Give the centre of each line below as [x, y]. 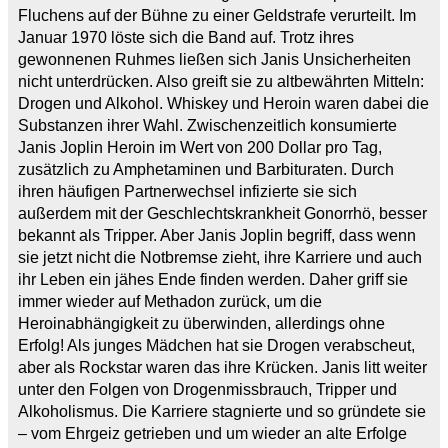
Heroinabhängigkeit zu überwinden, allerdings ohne [201, 323]
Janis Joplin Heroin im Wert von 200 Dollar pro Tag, [200, 147]
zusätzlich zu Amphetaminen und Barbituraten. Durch [206, 169]
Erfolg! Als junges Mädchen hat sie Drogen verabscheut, [216, 345]
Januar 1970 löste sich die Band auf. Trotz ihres [186, 37]
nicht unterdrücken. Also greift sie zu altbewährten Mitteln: [221, 81]
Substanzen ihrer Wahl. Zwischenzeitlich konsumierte [207, 125]
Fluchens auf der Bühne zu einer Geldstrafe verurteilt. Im [217, 15]
